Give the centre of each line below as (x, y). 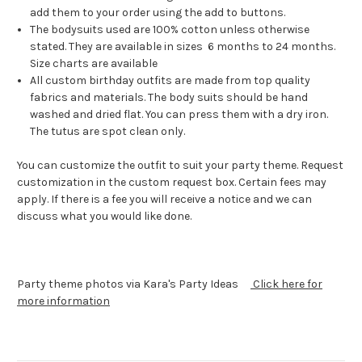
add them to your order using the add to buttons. (158, 12)
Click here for (288, 284)
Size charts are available (95, 63)
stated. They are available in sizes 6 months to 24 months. (184, 46)
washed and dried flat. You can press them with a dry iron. (179, 114)
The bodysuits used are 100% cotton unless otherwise (170, 29)
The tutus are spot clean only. (109, 131)
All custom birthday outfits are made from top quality (170, 80)
